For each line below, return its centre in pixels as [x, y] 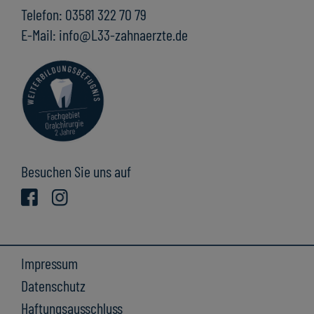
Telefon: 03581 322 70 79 [84, 14]
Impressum [49, 262]
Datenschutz [53, 285]
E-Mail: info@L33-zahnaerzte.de [104, 34]
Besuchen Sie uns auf [76, 171]
